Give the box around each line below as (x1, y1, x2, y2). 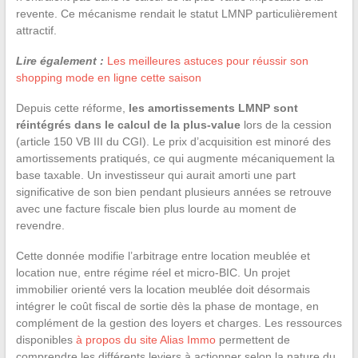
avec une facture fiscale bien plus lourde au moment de (15, 201, 296, 215)
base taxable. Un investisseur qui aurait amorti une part (15, 168, 296, 181)
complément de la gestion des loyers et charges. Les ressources (15, 316, 342, 329)
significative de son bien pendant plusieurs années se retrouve (15, 185, 332, 198)
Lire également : (15, 54, 104, 67)
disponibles (15, 332, 76, 346)
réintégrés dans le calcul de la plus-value (15, 117, 241, 131)
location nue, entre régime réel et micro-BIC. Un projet (15, 265, 290, 279)
